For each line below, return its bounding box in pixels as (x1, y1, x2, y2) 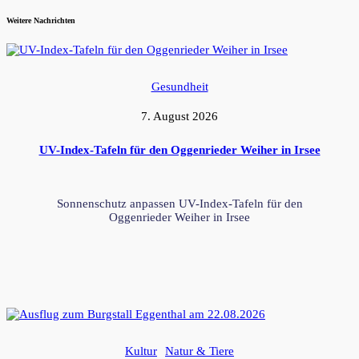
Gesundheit (151, 80, 208, 94)
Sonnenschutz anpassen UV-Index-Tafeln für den (56, 197, 303, 211)
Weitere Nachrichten (6, 15, 75, 25)
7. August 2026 (141, 110, 218, 123)
